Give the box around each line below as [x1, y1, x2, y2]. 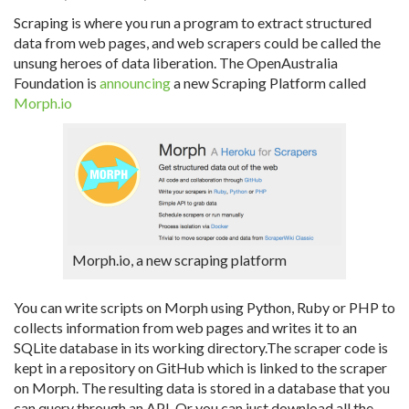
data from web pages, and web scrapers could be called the [14, 34, 381, 51]
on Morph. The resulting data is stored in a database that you [14, 379, 390, 396]
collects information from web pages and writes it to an [14, 319, 357, 336]
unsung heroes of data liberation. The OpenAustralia [14, 54, 338, 71]
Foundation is [14, 74, 100, 91]
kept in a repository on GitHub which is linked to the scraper [14, 359, 387, 376]
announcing [100, 74, 171, 91]
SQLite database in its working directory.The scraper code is [14, 339, 388, 356]
